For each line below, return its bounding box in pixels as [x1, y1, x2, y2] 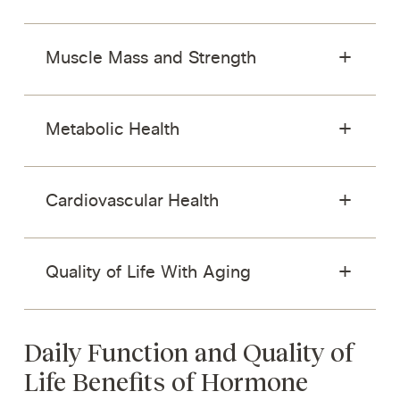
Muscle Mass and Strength [45, 46, 256, 72]
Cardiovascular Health [45, 188, 219, 215]
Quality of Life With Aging [45, 260, 251, 287]
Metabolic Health [45, 117, 179, 144]
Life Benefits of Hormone [23, 369, 308, 397]
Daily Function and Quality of [23, 339, 354, 368]
